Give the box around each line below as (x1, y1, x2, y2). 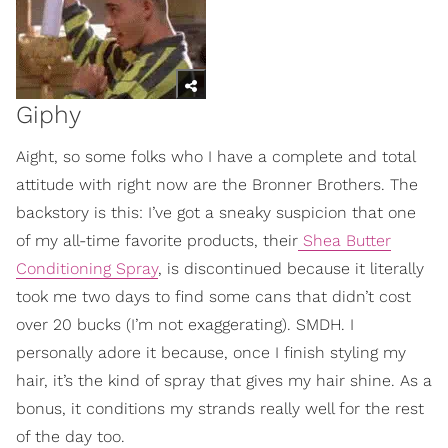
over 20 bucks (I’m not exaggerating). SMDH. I (16, 314, 354, 334)
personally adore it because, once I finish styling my (16, 342, 406, 362)
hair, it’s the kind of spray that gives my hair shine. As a (16, 370, 432, 390)
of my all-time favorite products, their (16, 230, 298, 250)
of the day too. (16, 426, 125, 446)
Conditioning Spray (16, 258, 158, 278)
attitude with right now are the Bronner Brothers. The (16, 174, 418, 194)
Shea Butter (298, 230, 391, 250)
